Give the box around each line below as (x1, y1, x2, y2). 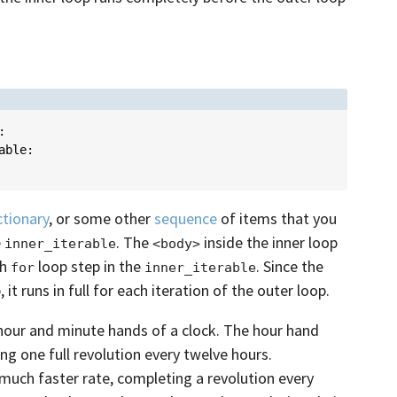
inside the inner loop (200, 232, 338, 253)
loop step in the (35, 256, 144, 277)
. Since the (256, 256, 323, 277)
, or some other (49, 208, 154, 230)
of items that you (217, 208, 337, 230)
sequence (154, 208, 217, 230)
